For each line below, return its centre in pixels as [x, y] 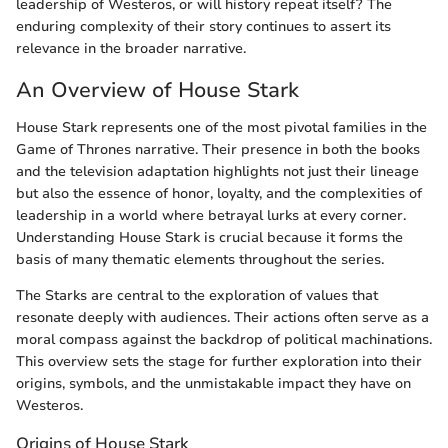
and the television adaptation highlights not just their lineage [217, 172]
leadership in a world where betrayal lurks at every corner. [211, 216]
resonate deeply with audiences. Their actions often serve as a [222, 318]
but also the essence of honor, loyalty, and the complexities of [219, 194]
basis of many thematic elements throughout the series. [200, 260]
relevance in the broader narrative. [131, 48]
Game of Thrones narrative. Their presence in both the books [218, 150]
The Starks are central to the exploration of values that [197, 296]
